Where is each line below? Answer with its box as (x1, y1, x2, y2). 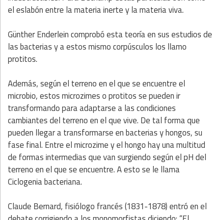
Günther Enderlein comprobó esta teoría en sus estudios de (8, 27, 212, 41)
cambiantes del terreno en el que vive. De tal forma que (8, 113, 200, 127)
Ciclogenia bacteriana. (8, 175, 82, 188)
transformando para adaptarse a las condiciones (8, 101, 176, 114)
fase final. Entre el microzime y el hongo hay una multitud (8, 138, 205, 151)
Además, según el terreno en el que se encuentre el (8, 77, 185, 90)
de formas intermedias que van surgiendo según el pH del (8, 150, 206, 164)
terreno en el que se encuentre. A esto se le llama (8, 163, 180, 176)
